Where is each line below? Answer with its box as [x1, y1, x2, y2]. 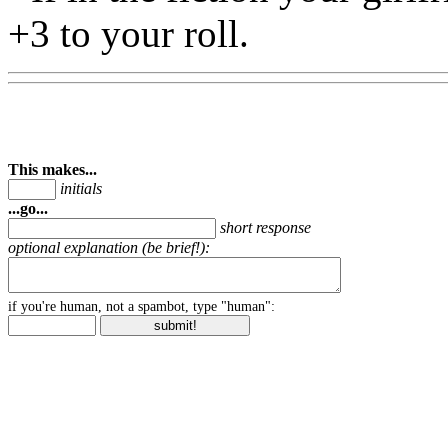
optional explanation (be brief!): [8, 238, 210, 256]
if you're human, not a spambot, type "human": [8, 298, 275, 314]
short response [220, 218, 311, 236]
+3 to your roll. [8, 11, 249, 55]
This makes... [8, 160, 97, 178]
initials [60, 179, 102, 197]
